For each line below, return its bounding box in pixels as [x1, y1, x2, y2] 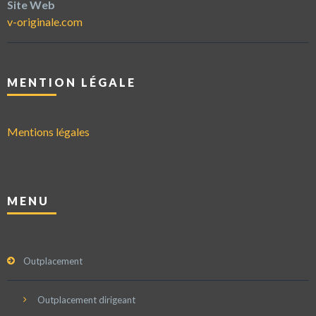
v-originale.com [7, 15, 83, 28]
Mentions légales [7, 125, 90, 138]
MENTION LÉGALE [7, 75, 136, 89]
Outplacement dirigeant [37, 294, 135, 305]
